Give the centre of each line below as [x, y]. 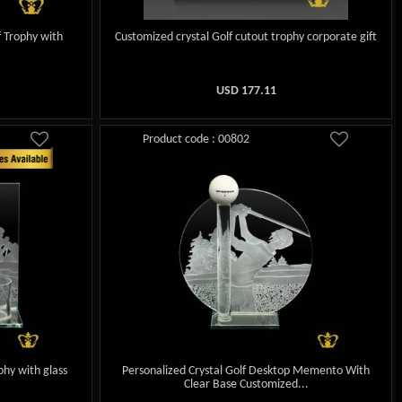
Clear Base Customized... [246, 385]
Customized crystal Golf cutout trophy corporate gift [246, 37]
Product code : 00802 [197, 139]
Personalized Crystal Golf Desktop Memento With [246, 371]
